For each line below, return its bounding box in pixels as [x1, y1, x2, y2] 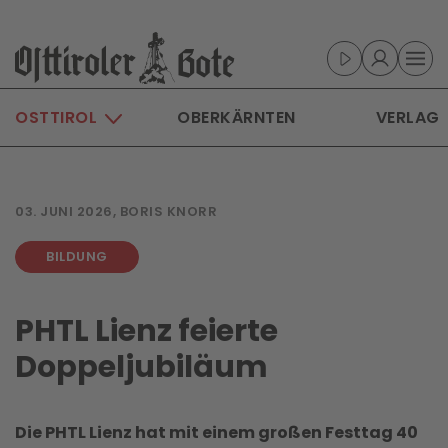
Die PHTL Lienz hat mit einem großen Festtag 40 [15, 421, 418, 444]
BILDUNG [46, 247, 108, 266]
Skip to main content [35, 35, 199, 58]
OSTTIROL [15, 106, 97, 129]
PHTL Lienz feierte [15, 310, 278, 352]
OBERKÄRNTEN [177, 106, 296, 129]
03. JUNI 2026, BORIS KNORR [15, 202, 217, 221]
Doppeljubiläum [15, 346, 268, 388]
